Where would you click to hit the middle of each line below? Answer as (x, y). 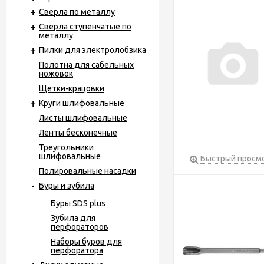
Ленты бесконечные (78, 133)
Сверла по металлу (77, 12)
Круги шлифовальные (82, 103)
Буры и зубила (67, 186)
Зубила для (73, 218)
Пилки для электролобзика (93, 50)
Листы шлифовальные (83, 118)
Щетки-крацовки (72, 88)
